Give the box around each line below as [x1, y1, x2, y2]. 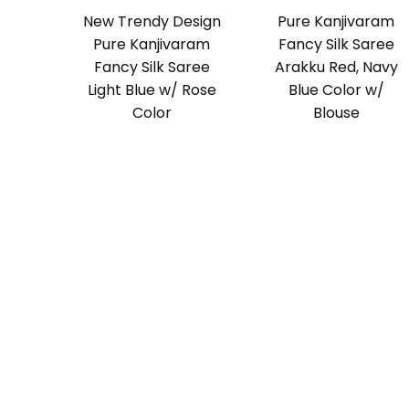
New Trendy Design [82, 11, 221, 33]
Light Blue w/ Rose [87, 79, 216, 101]
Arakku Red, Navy [274, 57, 398, 79]
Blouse [312, 102, 360, 124]
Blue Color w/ [288, 79, 384, 101]
